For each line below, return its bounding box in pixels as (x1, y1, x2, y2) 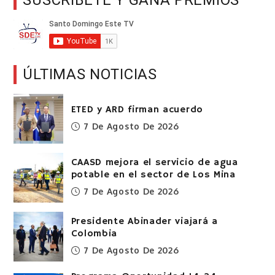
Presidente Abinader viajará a (71, 215, 218, 228)
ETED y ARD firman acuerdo (71, 104, 203, 117)
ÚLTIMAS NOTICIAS (23, 66, 157, 83)
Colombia (71, 228, 118, 241)
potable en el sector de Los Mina (71, 169, 236, 182)
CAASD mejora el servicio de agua (71, 157, 238, 169)
